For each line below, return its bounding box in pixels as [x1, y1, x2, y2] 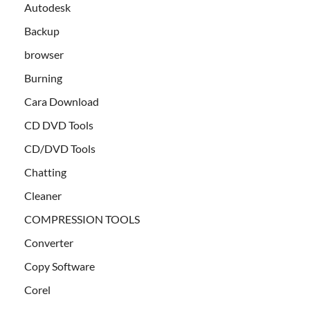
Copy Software [24, 259, 95, 273]
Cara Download [24, 95, 99, 109]
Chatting [24, 165, 66, 179]
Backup [24, 24, 60, 38]
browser [24, 48, 64, 62]
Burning [24, 71, 62, 85]
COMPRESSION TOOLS [24, 212, 140, 226]
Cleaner [24, 189, 62, 203]
